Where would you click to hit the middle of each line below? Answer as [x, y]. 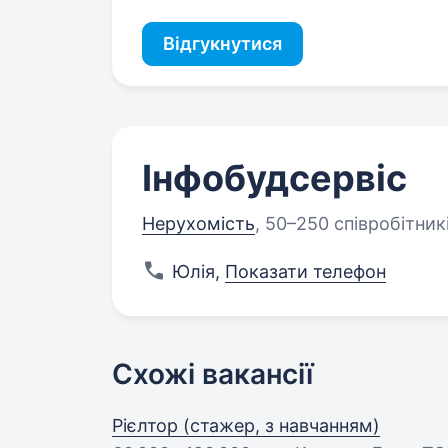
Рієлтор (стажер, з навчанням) [246, 426]
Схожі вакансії [212, 374]
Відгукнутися [222, 44]
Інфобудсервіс [274, 178]
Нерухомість [198, 224]
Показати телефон [305, 272]
